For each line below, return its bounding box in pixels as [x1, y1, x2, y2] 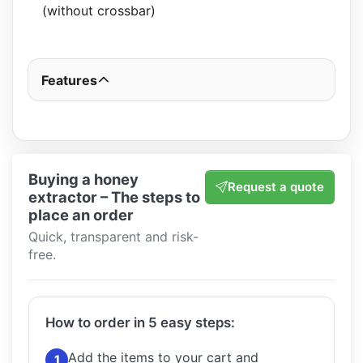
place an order [28, 206, 134, 224]
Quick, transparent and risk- [28, 228, 199, 246]
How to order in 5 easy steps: [45, 314, 235, 331]
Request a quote [228, 179, 324, 195]
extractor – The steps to [28, 188, 200, 207]
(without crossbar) [41, 2, 156, 19]
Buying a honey [28, 170, 139, 189]
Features [41, 71, 97, 88]
